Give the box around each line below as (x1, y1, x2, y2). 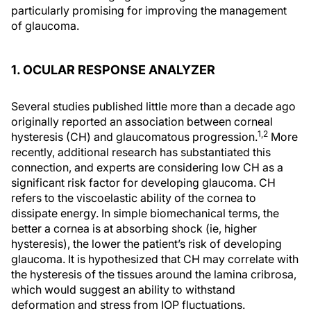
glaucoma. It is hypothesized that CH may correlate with (11, 252, 299, 266)
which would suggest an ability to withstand (11, 283, 235, 296)
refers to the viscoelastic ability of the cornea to (11, 191, 256, 205)
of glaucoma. (11, 19, 79, 33)
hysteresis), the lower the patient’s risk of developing (11, 237, 282, 251)
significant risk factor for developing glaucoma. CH (11, 176, 276, 190)
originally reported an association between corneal (11, 115, 273, 128)
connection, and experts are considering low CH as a (11, 160, 283, 174)
